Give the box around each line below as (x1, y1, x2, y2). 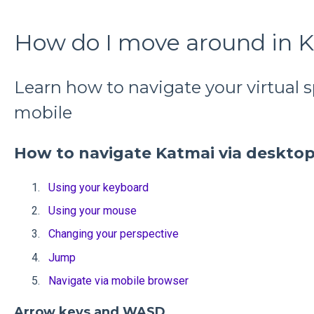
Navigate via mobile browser (48, 273, 189, 287)
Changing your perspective (48, 227, 179, 241)
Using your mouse (48, 204, 137, 218)
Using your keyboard (48, 181, 149, 195)
